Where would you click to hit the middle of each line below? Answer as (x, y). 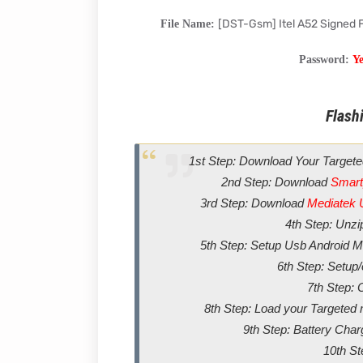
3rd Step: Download (254, 203)
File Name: (189, 24)
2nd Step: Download (275, 182)
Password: (326, 60)
